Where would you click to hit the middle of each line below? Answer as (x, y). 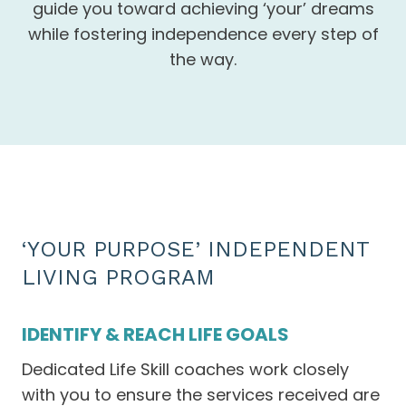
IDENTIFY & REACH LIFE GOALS (155, 334)
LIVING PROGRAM (118, 277)
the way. (203, 59)
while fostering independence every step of (203, 34)
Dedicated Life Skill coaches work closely (185, 369)
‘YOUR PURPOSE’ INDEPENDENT (195, 249)
